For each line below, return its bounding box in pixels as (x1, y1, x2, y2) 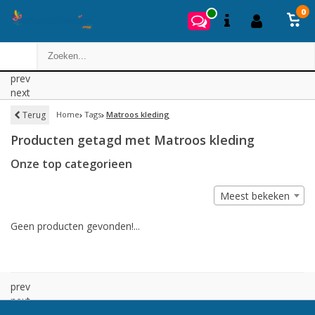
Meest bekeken (220, 189, 290, 202)
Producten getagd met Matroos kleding (11, 131, 255, 148)
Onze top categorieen (11, 156, 132, 172)
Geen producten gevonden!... (11, 219, 140, 233)
